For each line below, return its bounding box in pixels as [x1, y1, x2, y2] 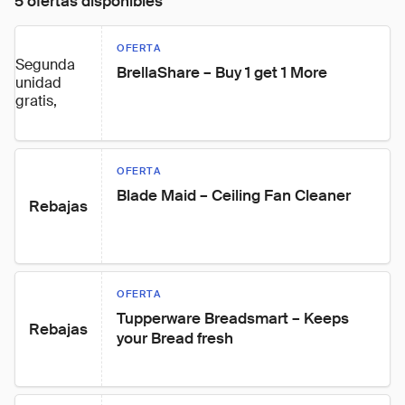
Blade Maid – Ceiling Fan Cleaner [117, 185, 351, 205]
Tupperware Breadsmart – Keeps [117, 308, 353, 328]
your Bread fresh [117, 328, 233, 348]
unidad [15, 73, 61, 92]
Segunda [15, 55, 75, 74]
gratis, [15, 91, 57, 110]
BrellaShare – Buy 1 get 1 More [117, 62, 327, 82]
